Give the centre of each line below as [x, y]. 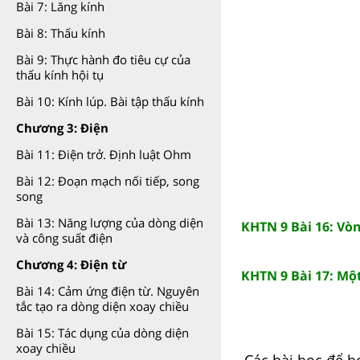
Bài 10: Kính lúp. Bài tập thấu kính [110, 101]
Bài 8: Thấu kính [61, 33]
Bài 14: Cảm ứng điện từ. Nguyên [108, 291]
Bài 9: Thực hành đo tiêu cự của [103, 59]
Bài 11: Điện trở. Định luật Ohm [104, 154]
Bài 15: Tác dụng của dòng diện [102, 333]
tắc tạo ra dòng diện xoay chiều [102, 306]
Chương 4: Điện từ [71, 264]
